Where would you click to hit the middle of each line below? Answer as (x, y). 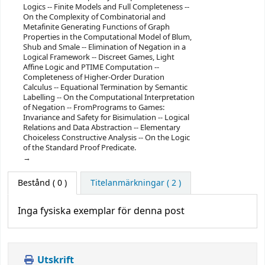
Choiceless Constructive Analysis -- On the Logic (106, 137)
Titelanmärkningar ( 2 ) (135, 183)
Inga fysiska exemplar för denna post (101, 211)
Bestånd (34, 183)
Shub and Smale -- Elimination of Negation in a (104, 47)
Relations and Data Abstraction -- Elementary (101, 127)
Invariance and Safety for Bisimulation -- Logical (106, 117)
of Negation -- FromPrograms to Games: (93, 107)
